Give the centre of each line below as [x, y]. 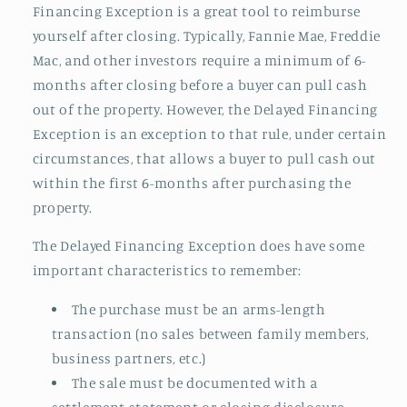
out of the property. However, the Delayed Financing [205, 109]
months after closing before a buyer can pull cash [200, 84]
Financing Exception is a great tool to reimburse [196, 11]
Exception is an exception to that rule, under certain [209, 134]
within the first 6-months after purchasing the [192, 183]
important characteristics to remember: [167, 271]
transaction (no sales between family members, [210, 334]
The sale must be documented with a [194, 383]
